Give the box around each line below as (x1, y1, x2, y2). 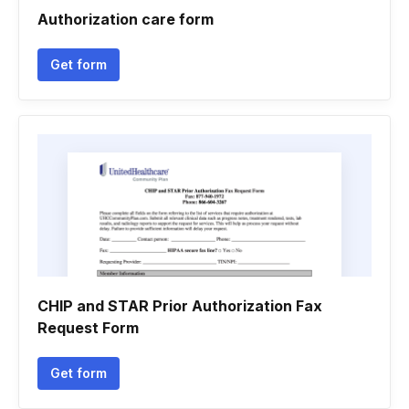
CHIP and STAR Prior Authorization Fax (37, 297, 322, 315)
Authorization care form (37, 10, 214, 28)
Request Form (37, 319, 139, 337)
